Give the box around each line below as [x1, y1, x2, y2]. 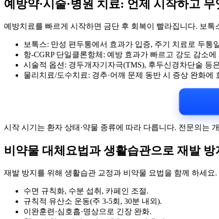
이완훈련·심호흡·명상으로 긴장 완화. [23, 207, 152, 216]
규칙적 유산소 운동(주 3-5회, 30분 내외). [23, 197, 162, 205]
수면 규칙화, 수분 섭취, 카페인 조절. [23, 186, 149, 195]
